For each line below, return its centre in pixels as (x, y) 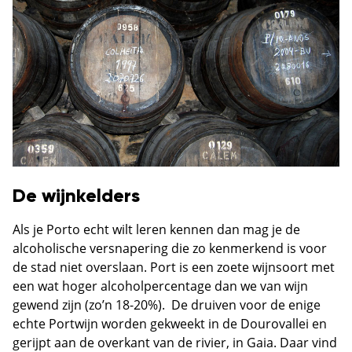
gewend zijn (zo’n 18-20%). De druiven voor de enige (167, 305)
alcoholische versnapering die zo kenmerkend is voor (170, 249)
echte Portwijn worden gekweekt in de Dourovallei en (170, 324)
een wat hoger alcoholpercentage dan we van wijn (160, 286)
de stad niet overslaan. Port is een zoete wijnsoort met (174, 268)
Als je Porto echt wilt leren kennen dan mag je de (156, 230)
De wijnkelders (76, 197)
